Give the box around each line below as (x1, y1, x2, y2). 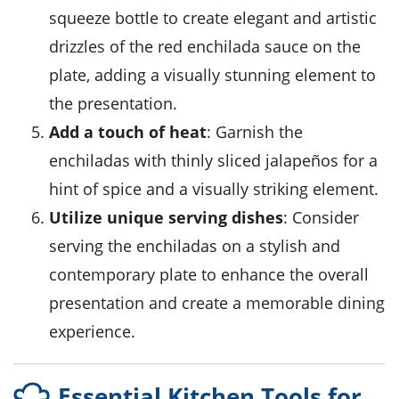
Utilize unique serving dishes (61, 207, 283, 229)
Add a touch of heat (60, 121, 207, 143)
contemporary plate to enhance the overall (49, 264, 369, 286)
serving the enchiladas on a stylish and (49, 235, 340, 257)
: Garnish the (207, 121, 303, 143)
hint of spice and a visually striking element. (49, 178, 379, 200)
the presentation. (49, 93, 177, 115)
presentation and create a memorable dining (49, 292, 385, 314)
